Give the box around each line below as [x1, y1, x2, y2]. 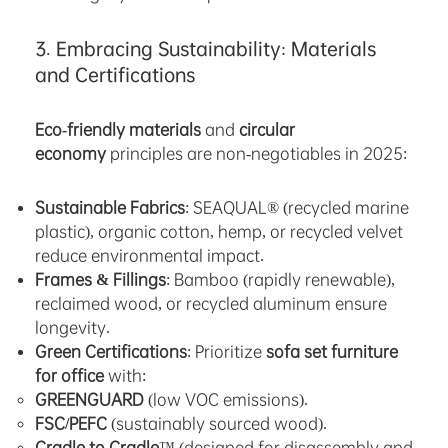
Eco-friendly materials [35, 119, 201, 141]
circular [239, 119, 295, 141]
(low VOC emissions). [144, 389, 308, 411]
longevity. [35, 317, 110, 339]
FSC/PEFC [35, 413, 107, 435]
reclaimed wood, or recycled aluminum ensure [35, 293, 387, 315]
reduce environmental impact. [35, 245, 264, 267]
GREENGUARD [35, 389, 144, 411]
